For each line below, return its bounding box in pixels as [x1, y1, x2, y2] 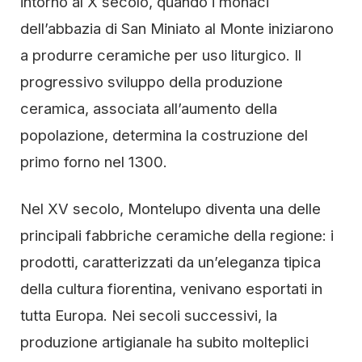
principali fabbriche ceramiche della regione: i [20, 226, 334, 244]
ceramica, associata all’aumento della [20, 99, 277, 117]
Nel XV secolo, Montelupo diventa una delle [20, 200, 321, 217]
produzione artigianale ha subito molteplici [20, 333, 309, 351]
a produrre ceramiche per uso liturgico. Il [20, 46, 301, 64]
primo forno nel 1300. [20, 153, 167, 170]
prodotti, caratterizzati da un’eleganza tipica [20, 253, 321, 271]
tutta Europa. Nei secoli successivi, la [20, 306, 277, 324]
